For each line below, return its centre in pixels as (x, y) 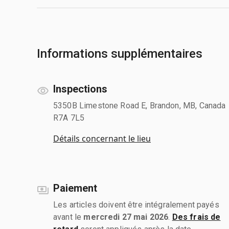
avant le (68, 217)
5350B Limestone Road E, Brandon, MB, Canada (140, 105)
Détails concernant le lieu (102, 138)
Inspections (80, 89)
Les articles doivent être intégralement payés (136, 204)
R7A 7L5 (69, 118)
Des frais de (196, 217)
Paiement (75, 188)
